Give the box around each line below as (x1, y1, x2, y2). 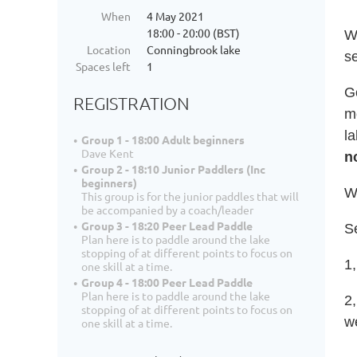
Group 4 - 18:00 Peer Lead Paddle (81, 275, 253, 290)
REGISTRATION (73, 92, 190, 114)
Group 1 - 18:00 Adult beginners (81, 132, 245, 147)
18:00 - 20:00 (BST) (147, 25, 240, 40)
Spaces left (76, 59, 131, 73)
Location (87, 42, 131, 57)
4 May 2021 (147, 9, 204, 23)
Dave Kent (81, 146, 134, 161)
